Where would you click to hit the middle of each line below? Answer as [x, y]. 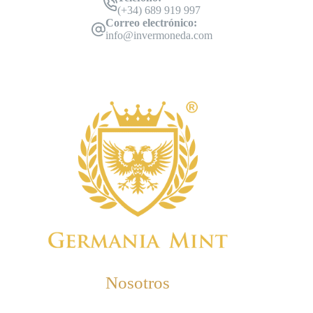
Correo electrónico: [151, 23]
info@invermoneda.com [159, 36]
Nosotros [138, 282]
